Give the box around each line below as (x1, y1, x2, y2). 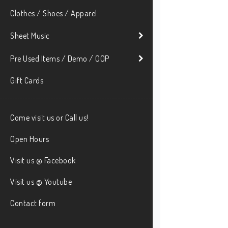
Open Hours (10, 134, 49, 145)
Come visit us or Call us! (10, 112, 89, 123)
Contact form (10, 198, 55, 209)
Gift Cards (10, 75, 43, 86)
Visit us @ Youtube (10, 177, 72, 187)
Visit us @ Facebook (10, 155, 76, 166)
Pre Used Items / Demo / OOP (10, 53, 109, 64)
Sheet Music (10, 30, 50, 41)
